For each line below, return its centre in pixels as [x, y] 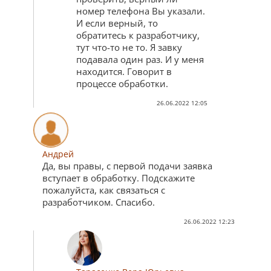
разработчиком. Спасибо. [99, 202]
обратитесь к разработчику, [138, 35]
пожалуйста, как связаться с [104, 190]
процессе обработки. [122, 84]
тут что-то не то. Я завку [129, 47]
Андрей [58, 154]
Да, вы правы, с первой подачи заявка [127, 166]
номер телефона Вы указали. [141, 11]
